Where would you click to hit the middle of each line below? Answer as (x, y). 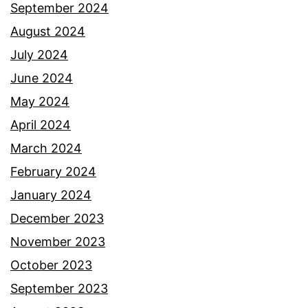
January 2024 (51, 195)
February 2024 (53, 172)
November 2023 (58, 242)
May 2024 (40, 102)
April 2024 (41, 125)
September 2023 (59, 289)
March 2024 (46, 148)
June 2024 (42, 78)
